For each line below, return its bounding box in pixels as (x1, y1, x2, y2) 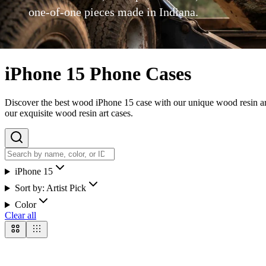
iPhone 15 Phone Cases (5, 62, 191, 84)
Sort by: (14, 183, 46, 194)
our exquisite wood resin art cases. (5, 108, 133, 119)
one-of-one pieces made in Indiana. (28, 5, 198, 18)
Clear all (5, 210, 36, 221)
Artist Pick (46, 183, 86, 194)
